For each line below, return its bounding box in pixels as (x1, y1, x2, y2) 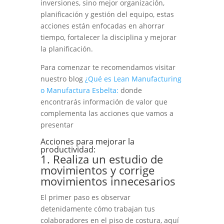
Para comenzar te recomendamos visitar (40, 62, 175, 72)
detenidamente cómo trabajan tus (40, 204, 155, 214)
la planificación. (40, 44, 93, 54)
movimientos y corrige (40, 162, 154, 178)
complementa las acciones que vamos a (40, 108, 173, 118)
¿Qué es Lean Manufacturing (84, 74, 181, 84)
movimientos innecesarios (40, 173, 175, 189)
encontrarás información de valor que (40, 97, 167, 107)
